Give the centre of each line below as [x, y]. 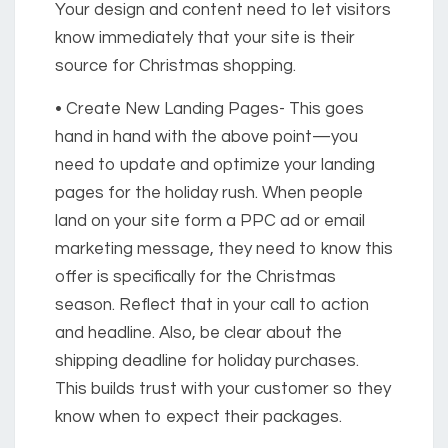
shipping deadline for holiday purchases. [207, 361]
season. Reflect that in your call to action [212, 305]
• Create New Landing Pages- [170, 109]
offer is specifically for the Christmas [195, 277]
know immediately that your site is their [205, 38]
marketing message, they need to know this [224, 249]
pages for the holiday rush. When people [209, 193]
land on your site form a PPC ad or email [210, 221]
